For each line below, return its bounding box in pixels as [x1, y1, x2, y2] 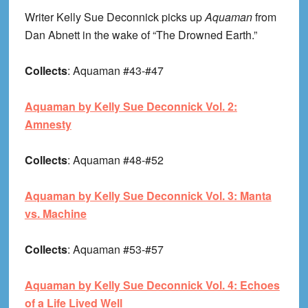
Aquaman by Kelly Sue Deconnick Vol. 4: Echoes [24, 277, 280, 294]
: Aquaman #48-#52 [67, 152, 164, 168]
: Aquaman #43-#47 [67, 63, 164, 79]
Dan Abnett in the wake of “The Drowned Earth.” [24, 27, 257, 43]
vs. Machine [24, 206, 87, 222]
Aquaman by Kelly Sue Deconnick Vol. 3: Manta [24, 188, 272, 204]
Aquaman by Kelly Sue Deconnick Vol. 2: [24, 98, 237, 115]
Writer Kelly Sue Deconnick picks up [24, 9, 205, 25]
